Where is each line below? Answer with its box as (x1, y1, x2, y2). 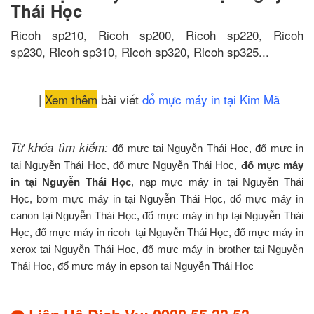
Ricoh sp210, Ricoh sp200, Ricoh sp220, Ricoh (11, 26, 303, 43)
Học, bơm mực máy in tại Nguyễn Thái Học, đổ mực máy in (11, 193, 303, 205)
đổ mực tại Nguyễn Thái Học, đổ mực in (112, 143, 304, 154)
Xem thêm (45, 90, 97, 108)
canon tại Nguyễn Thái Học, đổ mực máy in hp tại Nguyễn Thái (11, 210, 303, 221)
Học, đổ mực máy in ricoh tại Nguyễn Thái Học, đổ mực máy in (11, 227, 303, 238)
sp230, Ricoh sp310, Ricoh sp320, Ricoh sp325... (11, 43, 269, 60)
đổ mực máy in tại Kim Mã (142, 90, 280, 108)
